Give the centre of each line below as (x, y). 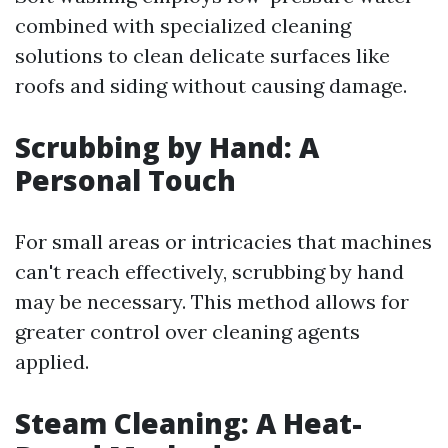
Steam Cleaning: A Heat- (188, 423)
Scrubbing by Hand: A (167, 147)
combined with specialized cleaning (183, 25)
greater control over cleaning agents (187, 331)
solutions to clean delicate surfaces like (202, 55)
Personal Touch (125, 180)
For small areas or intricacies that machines (223, 241)
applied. (52, 361)
